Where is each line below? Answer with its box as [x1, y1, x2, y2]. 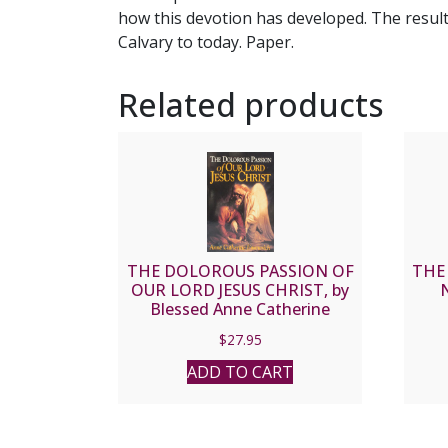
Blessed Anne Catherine [150, 298, 331, 321]
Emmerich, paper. [175, 317, 306, 340]
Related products [118, 83, 384, 127]
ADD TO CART [187, 361, 294, 384]
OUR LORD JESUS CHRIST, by [131, 279, 350, 302]
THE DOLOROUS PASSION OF [126, 260, 354, 283]
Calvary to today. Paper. [118, 31, 294, 54]
